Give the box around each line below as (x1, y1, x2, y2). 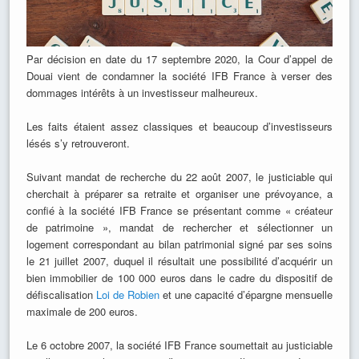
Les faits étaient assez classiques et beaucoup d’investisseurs (26, 119, 333, 135)
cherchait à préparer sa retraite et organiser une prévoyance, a (26, 186, 333, 202)
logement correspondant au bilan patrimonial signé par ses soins (26, 236, 333, 252)
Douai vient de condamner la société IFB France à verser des (26, 68, 333, 84)
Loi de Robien (95, 287, 159, 303)
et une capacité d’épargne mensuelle (159, 287, 333, 303)
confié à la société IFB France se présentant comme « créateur (26, 203, 333, 219)
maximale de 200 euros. (26, 304, 138, 320)
